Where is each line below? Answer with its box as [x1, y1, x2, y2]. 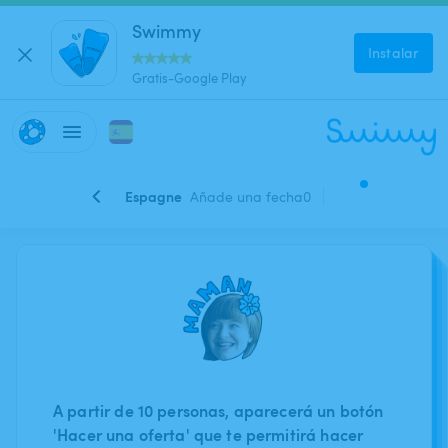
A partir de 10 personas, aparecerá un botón [53, 399, 384, 422]
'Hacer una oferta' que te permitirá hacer [53, 423, 364, 446]
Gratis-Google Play [132, 68, 247, 87]
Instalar [368, 42, 419, 62]
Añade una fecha [189, 186, 303, 206]
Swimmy [132, 17, 201, 43]
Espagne [124, 186, 182, 206]
